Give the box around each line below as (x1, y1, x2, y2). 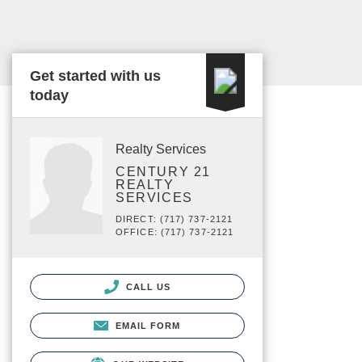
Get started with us (30, 68, 161, 84)
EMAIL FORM (115, 321, 181, 331)
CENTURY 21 (116, 165, 211, 179)
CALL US (122, 282, 171, 292)
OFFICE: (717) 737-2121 (116, 227, 234, 237)
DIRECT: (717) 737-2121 (116, 214, 234, 224)
